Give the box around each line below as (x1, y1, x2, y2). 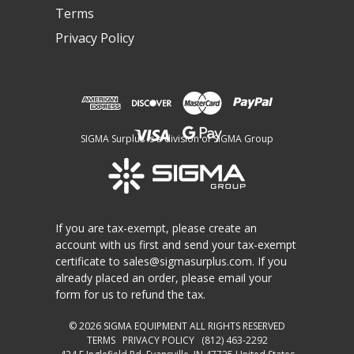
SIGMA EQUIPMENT (104, 318, 187, 333)
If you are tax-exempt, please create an (55, 220, 257, 235)
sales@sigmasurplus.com (123, 253, 252, 269)
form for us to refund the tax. (55, 286, 205, 302)
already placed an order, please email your (55, 269, 272, 285)
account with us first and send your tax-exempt (55, 236, 296, 252)
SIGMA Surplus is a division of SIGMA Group (81, 131, 273, 145)
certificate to (55, 253, 123, 269)
